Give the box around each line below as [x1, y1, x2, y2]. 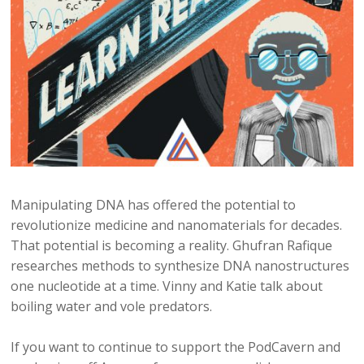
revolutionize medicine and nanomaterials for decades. [11, 216, 343, 235]
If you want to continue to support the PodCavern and [11, 338, 341, 357]
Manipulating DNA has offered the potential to [11, 196, 297, 214]
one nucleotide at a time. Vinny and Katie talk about [11, 277, 323, 296]
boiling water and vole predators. [11, 297, 213, 316]
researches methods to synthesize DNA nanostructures [11, 257, 350, 275]
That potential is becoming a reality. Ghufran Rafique [11, 236, 333, 255]
